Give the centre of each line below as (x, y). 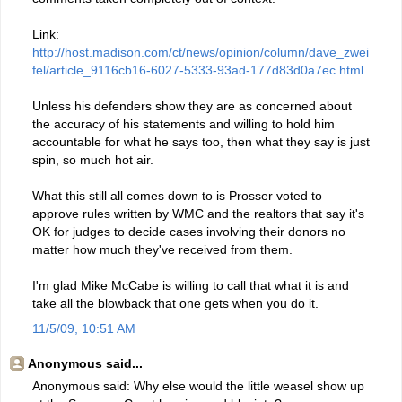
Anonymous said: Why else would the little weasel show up (198, 386)
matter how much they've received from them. (162, 250)
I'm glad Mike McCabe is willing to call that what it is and (191, 286)
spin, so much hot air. (93, 160)
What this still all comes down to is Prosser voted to (177, 196)
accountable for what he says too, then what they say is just (201, 142)
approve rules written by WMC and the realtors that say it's (198, 214)
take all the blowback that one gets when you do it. (175, 304)
